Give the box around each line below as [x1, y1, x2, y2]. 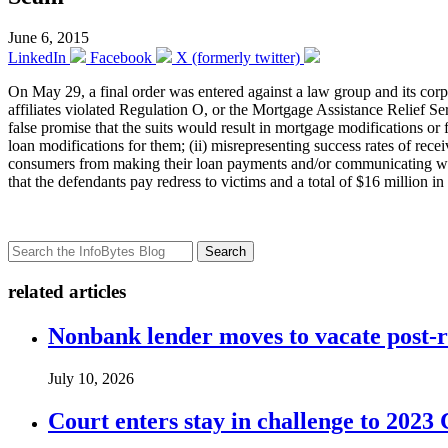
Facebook [90, 49, 152, 67]
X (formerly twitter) [176, 49, 300, 67]
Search [205, 244, 246, 260]
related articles [8, 281, 126, 303]
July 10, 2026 [48, 369, 134, 387]
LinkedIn [8, 49, 66, 67]
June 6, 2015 [8, 29, 89, 47]
